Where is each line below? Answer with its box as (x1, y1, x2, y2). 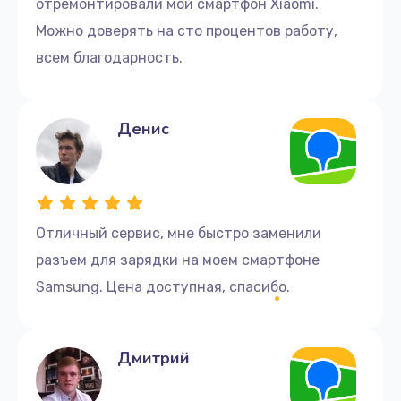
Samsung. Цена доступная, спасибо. (36, 277, 290, 295)
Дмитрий (117, 346, 190, 369)
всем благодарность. (36, 48, 183, 66)
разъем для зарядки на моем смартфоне (36, 251, 320, 269)
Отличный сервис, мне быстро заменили (36, 224, 321, 242)
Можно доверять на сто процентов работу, (36, 21, 337, 39)
